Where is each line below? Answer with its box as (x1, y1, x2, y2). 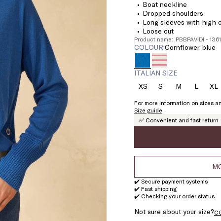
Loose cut (142, 27, 174, 35)
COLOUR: (134, 43, 165, 51)
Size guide (134, 107, 162, 113)
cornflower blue (169, 43, 216, 51)
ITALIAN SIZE (134, 69, 178, 77)
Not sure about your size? (134, 207, 214, 216)
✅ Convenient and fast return (139, 116, 219, 123)
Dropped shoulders (142, 9, 203, 17)
